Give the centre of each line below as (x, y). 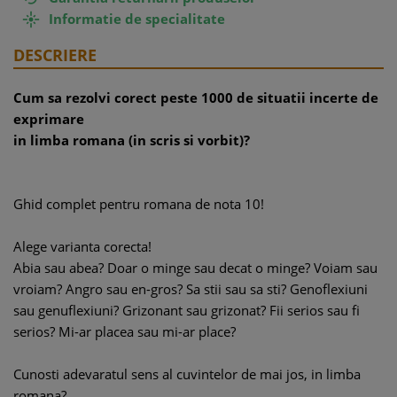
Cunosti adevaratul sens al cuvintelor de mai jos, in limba (187, 374)
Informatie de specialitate (137, 19)
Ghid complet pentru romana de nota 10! (139, 204)
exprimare (49, 119)
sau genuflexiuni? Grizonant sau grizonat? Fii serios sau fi (187, 310)
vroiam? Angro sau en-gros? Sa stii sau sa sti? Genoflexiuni (191, 289)
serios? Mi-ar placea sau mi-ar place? (126, 331)
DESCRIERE (55, 55)
